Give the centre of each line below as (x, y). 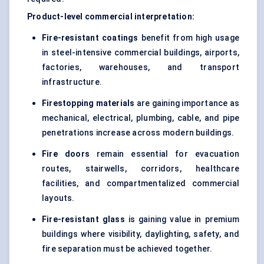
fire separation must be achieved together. (127, 249)
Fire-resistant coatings (90, 38)
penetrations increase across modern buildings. (138, 133)
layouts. (58, 198)
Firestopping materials (88, 103)
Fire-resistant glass (83, 220)
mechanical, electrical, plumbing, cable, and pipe (141, 118)
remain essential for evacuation (164, 154)
